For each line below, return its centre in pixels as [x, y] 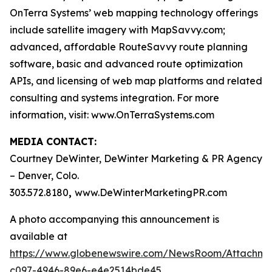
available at [39, 236]
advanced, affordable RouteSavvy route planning [129, 47]
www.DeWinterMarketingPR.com [151, 192]
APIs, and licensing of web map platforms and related [136, 81]
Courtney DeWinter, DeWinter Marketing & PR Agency [136, 158]
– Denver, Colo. [44, 175]
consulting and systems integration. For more [114, 98]
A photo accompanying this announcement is [114, 219]
